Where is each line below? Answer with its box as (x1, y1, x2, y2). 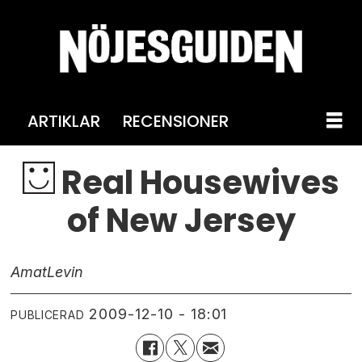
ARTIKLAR (27, 109, 100, 133)
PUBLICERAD (11, 308, 85, 322)
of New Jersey (66, 197, 296, 243)
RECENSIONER (122, 109, 229, 133)
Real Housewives (54, 159, 339, 205)
